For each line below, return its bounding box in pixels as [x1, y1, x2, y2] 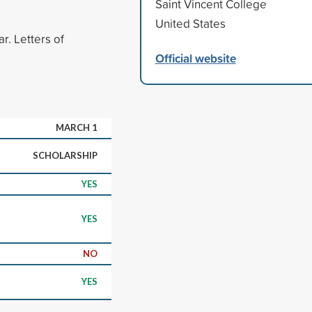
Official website [155, 49, 236, 67]
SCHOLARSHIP [33, 149, 97, 161]
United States [155, 15, 226, 31]
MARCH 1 [56, 121, 97, 133]
